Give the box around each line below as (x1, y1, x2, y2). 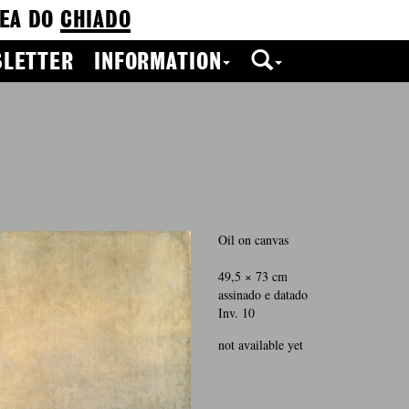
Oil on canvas (218, 231, 288, 248)
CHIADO (59, 10, 131, 32)
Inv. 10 (218, 304, 255, 321)
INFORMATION (94, 52, 222, 74)
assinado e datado (218, 286, 308, 303)
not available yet (218, 336, 303, 353)
